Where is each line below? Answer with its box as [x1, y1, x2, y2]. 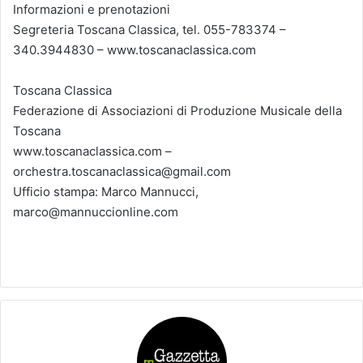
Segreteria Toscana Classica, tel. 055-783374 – [13, 21, 286, 37]
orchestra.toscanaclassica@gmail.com [13, 163, 231, 179]
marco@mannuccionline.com [13, 203, 178, 220]
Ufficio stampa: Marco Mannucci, [13, 183, 199, 199]
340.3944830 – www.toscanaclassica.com [13, 41, 256, 58]
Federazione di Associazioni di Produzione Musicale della [13, 102, 342, 118]
